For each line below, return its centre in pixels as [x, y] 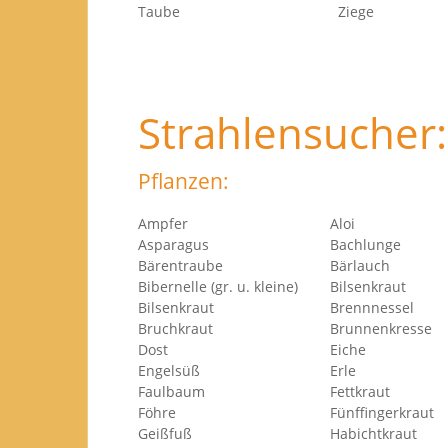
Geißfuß [165, 433]
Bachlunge [365, 244]
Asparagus [173, 244]
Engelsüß [169, 370]
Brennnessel [372, 307]
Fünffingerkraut [382, 412]
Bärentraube [180, 265]
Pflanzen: [183, 181]
